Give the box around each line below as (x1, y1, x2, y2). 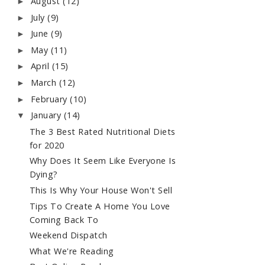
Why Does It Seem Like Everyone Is (29, 155, 176, 167)
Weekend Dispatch (29, 230, 108, 241)
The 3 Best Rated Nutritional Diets (29, 125, 176, 137)
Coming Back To (29, 214, 99, 225)
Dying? (29, 169, 58, 180)
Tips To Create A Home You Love (29, 200, 170, 212)
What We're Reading (29, 245, 114, 257)
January (30, 109, 64, 121)
